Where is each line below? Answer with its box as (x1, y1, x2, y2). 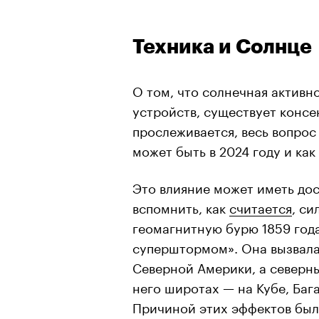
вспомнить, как (132, 196, 229, 216)
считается (229, 196, 292, 216)
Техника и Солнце (132, 36, 312, 57)
